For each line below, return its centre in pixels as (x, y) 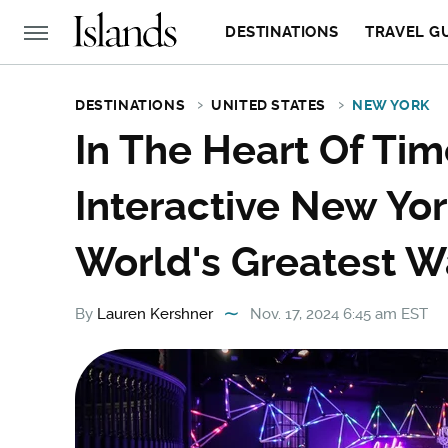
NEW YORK (391, 105)
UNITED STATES (269, 105)
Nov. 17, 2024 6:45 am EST (339, 314)
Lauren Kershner (155, 314)
